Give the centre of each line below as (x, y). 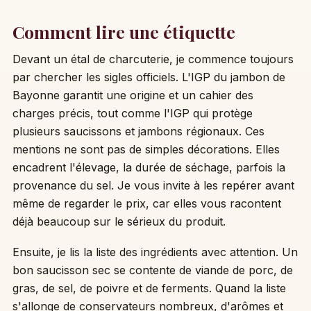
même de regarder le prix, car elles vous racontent (146, 204)
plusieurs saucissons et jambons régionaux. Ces (138, 132)
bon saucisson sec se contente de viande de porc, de (152, 270)
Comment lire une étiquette (124, 32)
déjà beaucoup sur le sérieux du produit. (119, 222)
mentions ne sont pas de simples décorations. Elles (146, 150)
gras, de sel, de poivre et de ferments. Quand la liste (149, 288)
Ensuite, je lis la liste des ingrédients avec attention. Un (155, 252)
